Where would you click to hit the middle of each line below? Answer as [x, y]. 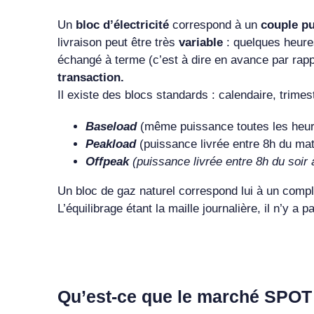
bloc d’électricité [124, 25]
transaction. [90, 77]
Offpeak [109, 161]
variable [202, 42]
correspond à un [216, 25]
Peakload [112, 144]
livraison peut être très [118, 42]
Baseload [112, 126]
